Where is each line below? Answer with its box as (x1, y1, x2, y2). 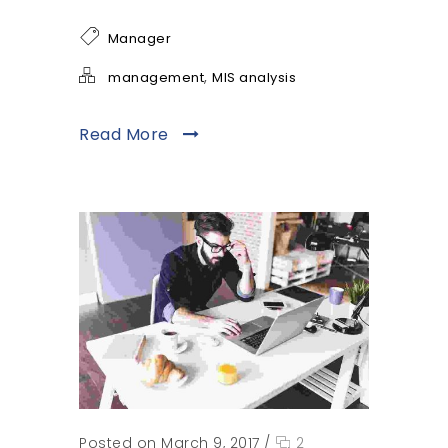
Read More (79, 122, 173, 146)
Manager (107, 28, 171, 48)
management (108, 67, 204, 87)
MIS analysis (212, 67, 296, 87)
